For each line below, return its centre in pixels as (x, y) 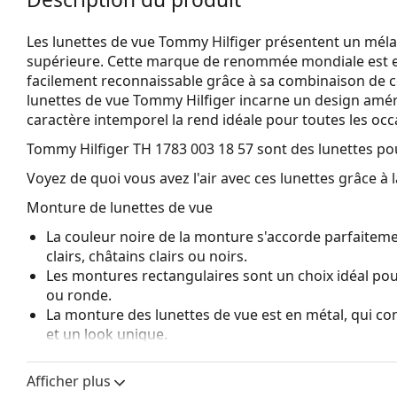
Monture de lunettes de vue (120, 207)
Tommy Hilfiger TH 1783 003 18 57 (140, 148)
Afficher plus (69, 381)
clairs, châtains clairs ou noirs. (147, 256)
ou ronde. (79, 295)
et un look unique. (107, 334)
